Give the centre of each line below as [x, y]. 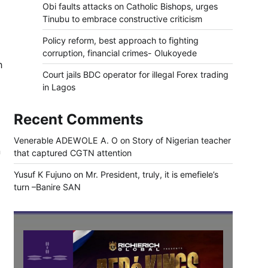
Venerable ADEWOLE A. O [66, 141]
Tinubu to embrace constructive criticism [122, 19]
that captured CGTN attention [73, 153]
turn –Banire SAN [47, 187]
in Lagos [59, 87]
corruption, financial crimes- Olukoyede [120, 53]
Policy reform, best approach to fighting [121, 41]
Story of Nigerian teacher [182, 141]
